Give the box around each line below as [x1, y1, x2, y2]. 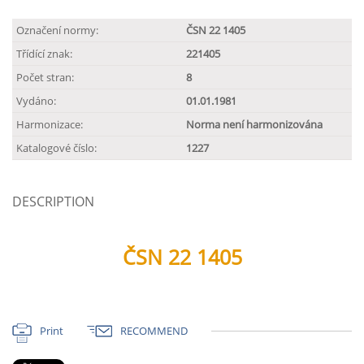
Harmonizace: [16, 117, 83, 132]
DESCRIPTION [12, 193, 94, 210]
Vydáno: [16, 93, 56, 108]
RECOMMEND [120, 323, 188, 338]
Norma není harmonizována [186, 117, 323, 132]
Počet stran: [16, 70, 74, 84]
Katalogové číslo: [16, 141, 97, 155]
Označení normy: [16, 23, 98, 37]
